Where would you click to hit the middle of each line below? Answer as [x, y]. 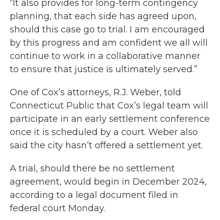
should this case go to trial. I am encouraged [107, 29]
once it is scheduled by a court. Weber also [104, 132]
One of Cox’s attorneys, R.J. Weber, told [96, 92]
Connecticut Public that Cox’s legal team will [109, 106]
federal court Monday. [57, 208]
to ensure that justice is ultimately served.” [104, 69]
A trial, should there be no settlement [92, 168]
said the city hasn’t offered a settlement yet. [106, 145]
